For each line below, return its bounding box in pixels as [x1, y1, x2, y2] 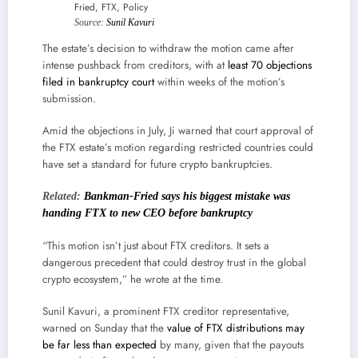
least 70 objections [227, 58, 312, 73]
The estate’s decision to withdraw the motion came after [42, 41, 294, 56]
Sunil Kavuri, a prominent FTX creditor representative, [42, 303, 289, 319]
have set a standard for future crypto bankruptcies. [42, 157, 272, 173]
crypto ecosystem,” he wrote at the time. [42, 271, 223, 287]
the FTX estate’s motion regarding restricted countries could [42, 140, 313, 156]
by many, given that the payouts [156, 336, 304, 352]
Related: [42, 190, 84, 203]
